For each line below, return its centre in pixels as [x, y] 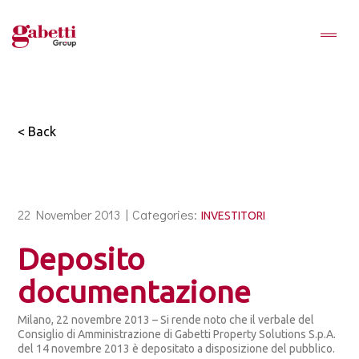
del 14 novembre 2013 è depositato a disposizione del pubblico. [177, 349]
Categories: [165, 214]
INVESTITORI [234, 216]
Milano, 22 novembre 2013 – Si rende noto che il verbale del [166, 320]
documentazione [135, 292]
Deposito [82, 259]
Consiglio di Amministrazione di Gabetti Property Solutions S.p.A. [177, 334]
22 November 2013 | [73, 214]
